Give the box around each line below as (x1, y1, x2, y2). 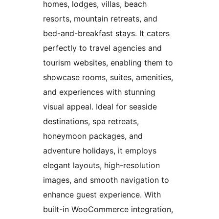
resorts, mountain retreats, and (43, 14, 157, 24)
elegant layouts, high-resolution (43, 160, 160, 171)
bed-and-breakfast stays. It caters (43, 28, 170, 39)
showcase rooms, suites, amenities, (43, 72, 173, 83)
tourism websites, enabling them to (43, 58, 173, 68)
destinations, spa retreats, (43, 116, 139, 127)
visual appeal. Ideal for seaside (43, 102, 157, 112)
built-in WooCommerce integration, (43, 204, 173, 215)
